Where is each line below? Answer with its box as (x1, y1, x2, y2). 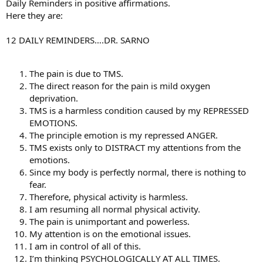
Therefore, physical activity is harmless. (29, 191, 188, 203)
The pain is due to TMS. (29, 68, 123, 79)
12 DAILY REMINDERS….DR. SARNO (6, 34, 150, 46)
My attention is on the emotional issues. (29, 228, 191, 240)
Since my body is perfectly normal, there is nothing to (29, 166, 246, 178)
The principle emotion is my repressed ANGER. (29, 129, 218, 141)
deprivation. (29, 92, 78, 104)
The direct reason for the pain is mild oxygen (29, 80, 210, 92)
